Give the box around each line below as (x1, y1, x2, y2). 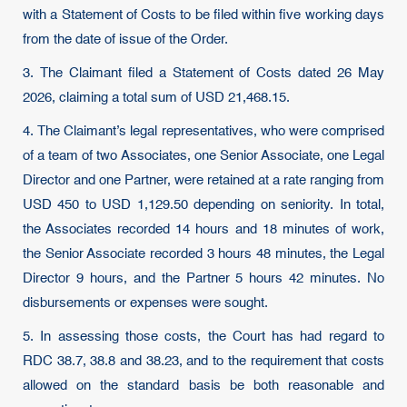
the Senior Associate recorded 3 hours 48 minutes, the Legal (23, 247, 384, 261)
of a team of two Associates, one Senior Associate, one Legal (23, 149, 384, 163)
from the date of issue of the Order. (23, 33, 228, 46)
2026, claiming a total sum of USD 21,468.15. (23, 91, 290, 104)
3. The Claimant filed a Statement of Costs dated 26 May (23, 66, 384, 80)
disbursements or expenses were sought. (23, 296, 268, 310)
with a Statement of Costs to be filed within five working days (23, 8, 384, 22)
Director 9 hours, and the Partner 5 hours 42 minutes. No (23, 272, 384, 285)
